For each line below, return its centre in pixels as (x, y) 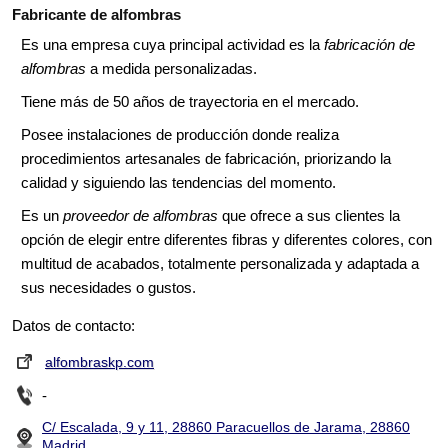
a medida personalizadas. (171, 69)
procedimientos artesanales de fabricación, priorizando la (206, 159)
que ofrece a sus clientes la (309, 216)
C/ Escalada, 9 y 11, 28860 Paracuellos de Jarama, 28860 (226, 427)
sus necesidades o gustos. (108, 288)
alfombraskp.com (99, 362)
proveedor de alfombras (140, 216)
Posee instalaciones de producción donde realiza (180, 135)
